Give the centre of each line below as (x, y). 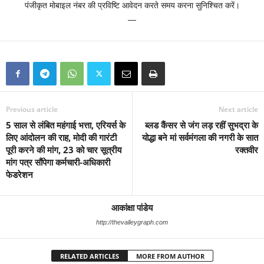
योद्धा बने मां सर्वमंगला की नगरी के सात (200, 137)
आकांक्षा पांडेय (132, 207)
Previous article (32, 109)
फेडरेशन (19, 174)
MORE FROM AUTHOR (170, 256)
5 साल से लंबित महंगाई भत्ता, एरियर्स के (66, 125)
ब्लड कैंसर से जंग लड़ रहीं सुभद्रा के (202, 125)
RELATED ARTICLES (89, 256)
